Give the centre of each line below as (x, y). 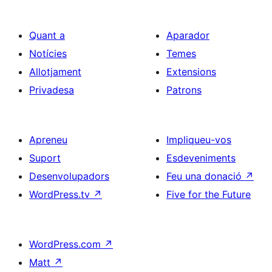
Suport (45, 158)
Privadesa (52, 90)
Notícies (48, 54)
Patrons (184, 90)
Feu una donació (206, 176)
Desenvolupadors (69, 176)
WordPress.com (66, 244)
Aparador (188, 36)
